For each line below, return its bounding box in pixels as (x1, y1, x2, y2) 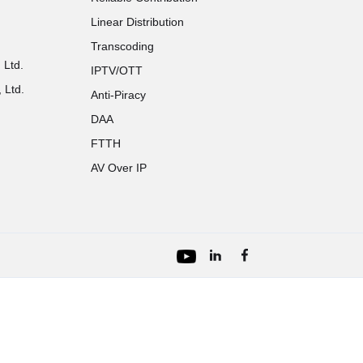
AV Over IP (90, 161, 147, 174)
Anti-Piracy (90, 88, 146, 101)
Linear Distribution (90, 15, 184, 28)
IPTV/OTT (90, 64, 143, 77)
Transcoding (90, 40, 154, 53)
